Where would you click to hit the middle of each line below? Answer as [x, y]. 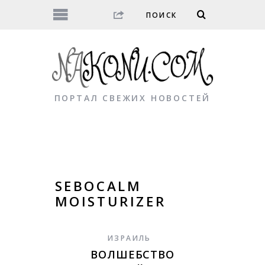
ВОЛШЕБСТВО [132, 255]
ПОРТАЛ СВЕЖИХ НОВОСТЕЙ [132, 98]
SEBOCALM [98, 186]
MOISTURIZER [110, 202]
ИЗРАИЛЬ [130, 238]
